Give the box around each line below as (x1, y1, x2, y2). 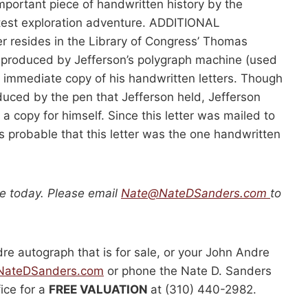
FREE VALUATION (49, 283, 151, 297)
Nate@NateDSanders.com (121, 186, 267, 201)
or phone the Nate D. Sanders (104, 264, 272, 278)
